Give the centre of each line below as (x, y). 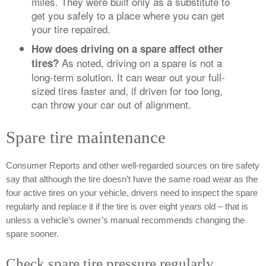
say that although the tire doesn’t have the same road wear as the (132, 180)
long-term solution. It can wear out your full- (128, 77)
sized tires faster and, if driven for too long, (127, 91)
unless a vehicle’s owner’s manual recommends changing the (125, 221)
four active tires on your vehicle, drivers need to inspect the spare (132, 193)
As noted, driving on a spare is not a (140, 63)
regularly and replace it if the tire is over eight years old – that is (127, 207)
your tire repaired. (71, 29)
